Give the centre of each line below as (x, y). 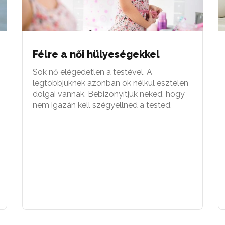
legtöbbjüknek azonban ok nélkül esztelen (110, 83)
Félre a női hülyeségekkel (96, 54)
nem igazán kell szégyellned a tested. (102, 105)
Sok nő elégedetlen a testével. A (92, 72)
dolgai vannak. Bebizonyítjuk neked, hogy (109, 94)
